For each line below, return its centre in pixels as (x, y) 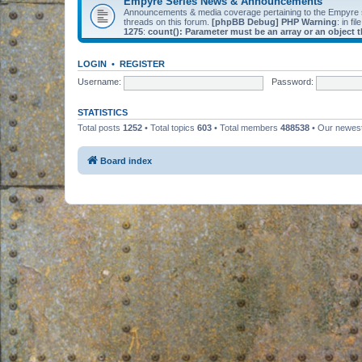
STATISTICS (103, 112)
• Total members (246, 127)
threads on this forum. (168, 21)
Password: (292, 82)
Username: (99, 82)
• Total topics (170, 127)
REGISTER (142, 63)
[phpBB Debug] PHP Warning (274, 21)
